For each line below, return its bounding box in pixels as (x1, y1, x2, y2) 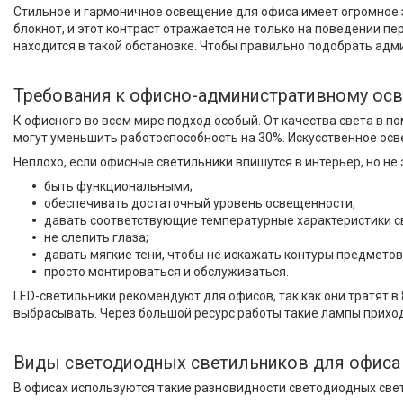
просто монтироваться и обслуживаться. (44, 264, 289, 279)
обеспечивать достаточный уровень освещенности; (44, 196, 355, 210)
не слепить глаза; (44, 230, 148, 245)
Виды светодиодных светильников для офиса (13, 353, 400, 373)
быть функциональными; (44, 179, 193, 193)
